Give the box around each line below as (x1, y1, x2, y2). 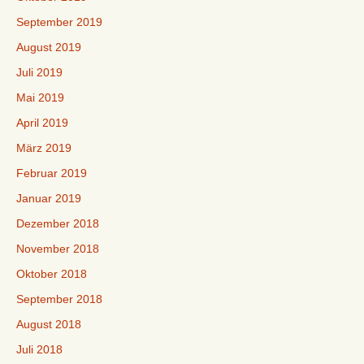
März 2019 (16, 141, 71, 154)
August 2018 (16, 318, 81, 331)
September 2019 (16, 15, 102, 28)
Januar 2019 (16, 192, 81, 205)
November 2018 (16, 242, 99, 255)
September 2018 (16, 292, 102, 305)
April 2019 (16, 116, 68, 129)
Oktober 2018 (16, 267, 87, 280)
